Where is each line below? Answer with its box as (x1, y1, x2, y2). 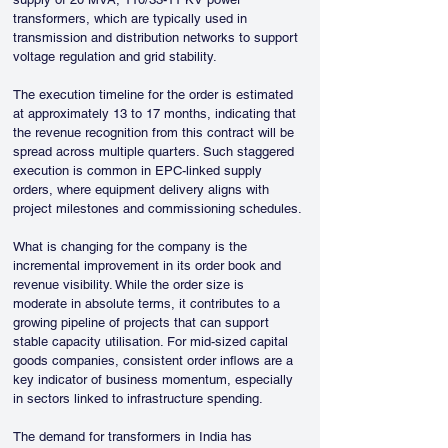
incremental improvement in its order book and (13, 258, 285, 273)
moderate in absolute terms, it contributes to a (13, 296, 284, 311)
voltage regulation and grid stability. (13, 49, 217, 64)
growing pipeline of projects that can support (13, 315, 273, 330)
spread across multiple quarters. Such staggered (13, 144, 298, 159)
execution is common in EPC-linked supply (13, 163, 266, 178)
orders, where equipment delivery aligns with (13, 182, 273, 197)
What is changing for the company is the (13, 239, 251, 254)
